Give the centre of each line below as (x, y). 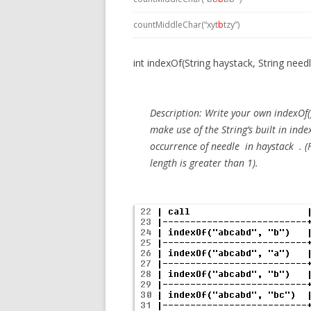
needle (227, 146)
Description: (177, 113)
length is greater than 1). (204, 163)
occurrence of (180, 146)
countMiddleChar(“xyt (176, 25)
